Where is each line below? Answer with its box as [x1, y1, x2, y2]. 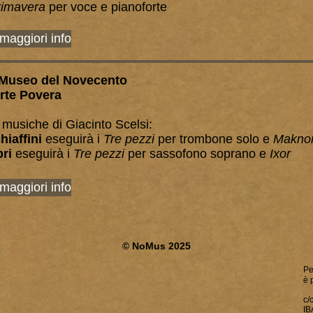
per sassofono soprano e [128, 147, 266, 161]
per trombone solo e [158, 132, 273, 146]
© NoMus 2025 [122, 240, 191, 252]
